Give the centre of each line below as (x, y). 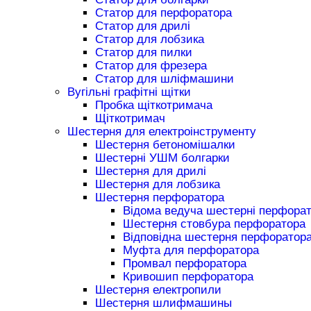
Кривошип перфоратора (188, 276)
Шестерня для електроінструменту (161, 131)
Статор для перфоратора (163, 12)
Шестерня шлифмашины (163, 303)
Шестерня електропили (158, 289)
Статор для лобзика (149, 39)
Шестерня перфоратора (159, 197)
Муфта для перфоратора (191, 250)
